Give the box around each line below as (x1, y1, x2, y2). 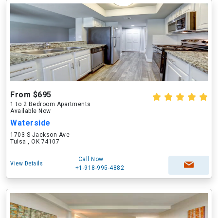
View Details (10, 160, 43, 167)
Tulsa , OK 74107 (10, 138, 59, 145)
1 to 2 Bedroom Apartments (10, 101, 91, 108)
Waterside (10, 118, 51, 127)
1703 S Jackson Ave (10, 131, 70, 138)
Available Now (10, 108, 51, 114)
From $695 (10, 90, 52, 99)
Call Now (78, 156, 104, 163)
